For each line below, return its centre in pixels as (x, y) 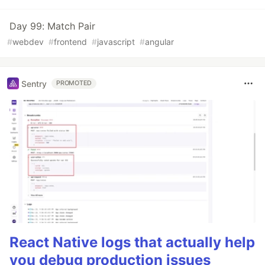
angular (159, 42)
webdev (28, 42)
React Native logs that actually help (132, 243)
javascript (116, 42)
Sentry (34, 83)
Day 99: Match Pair (52, 26)
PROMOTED (74, 83)
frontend (70, 42)
